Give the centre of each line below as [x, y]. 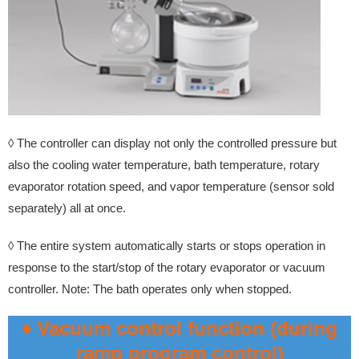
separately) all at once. [67, 208]
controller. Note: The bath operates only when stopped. [150, 288]
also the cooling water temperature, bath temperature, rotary [164, 164]
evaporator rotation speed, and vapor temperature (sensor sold [171, 186]
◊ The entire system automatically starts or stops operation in [167, 245]
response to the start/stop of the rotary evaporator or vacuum [167, 267]
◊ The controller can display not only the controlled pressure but [172, 143]
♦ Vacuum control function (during [179, 328]
